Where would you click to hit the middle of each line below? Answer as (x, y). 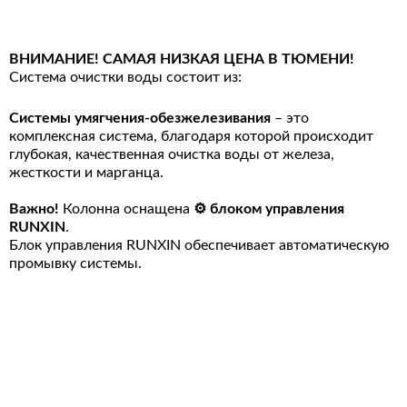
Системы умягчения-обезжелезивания (140, 118)
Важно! (34, 209)
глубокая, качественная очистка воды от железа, (172, 154)
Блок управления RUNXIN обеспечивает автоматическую (199, 245)
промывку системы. (75, 263)
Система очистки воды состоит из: (125, 77)
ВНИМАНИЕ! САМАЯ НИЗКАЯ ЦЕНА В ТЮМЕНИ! (182, 59)
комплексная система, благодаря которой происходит (191, 136)
